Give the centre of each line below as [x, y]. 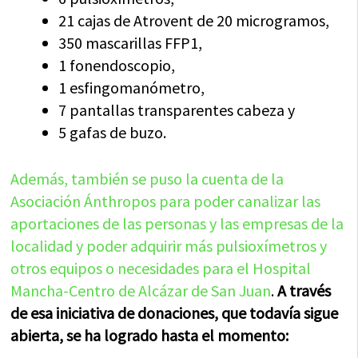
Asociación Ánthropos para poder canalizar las [166, 201]
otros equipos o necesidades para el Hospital [161, 268]
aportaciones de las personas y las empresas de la [177, 224]
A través [304, 291]
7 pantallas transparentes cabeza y [177, 110]
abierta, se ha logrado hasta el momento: [150, 336]
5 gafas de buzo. [113, 133]
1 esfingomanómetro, [132, 88]
